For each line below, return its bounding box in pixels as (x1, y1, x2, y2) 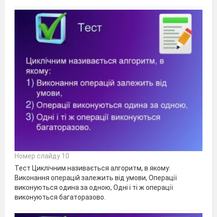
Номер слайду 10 (15, 152, 69, 160)
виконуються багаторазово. (15, 193, 106, 201)
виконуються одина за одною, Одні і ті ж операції (15, 183, 173, 191)
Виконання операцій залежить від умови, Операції (15, 173, 177, 182)
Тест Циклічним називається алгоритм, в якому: (15, 164, 170, 172)
